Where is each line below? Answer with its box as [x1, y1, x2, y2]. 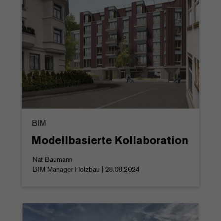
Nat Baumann [33, 154, 73, 164]
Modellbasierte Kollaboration [32, 133, 188, 147]
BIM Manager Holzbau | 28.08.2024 [33, 164, 140, 174]
